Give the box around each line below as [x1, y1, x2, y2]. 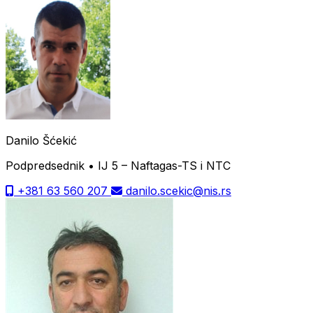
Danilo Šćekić [6, 133, 77, 147]
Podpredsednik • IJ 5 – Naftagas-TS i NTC [6, 158, 231, 173]
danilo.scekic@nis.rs [122, 183, 231, 198]
